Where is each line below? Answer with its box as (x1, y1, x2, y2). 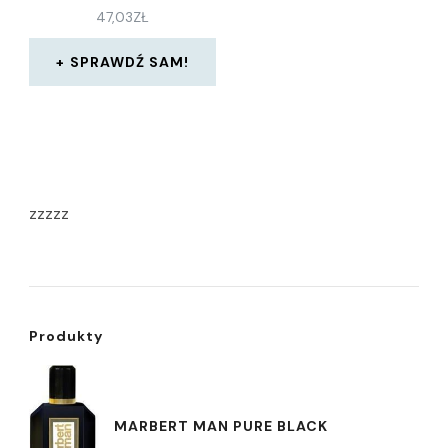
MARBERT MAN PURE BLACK (114, 417, 328, 436)
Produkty (29, 327, 103, 345)
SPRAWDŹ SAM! (70, 53, 190, 71)
